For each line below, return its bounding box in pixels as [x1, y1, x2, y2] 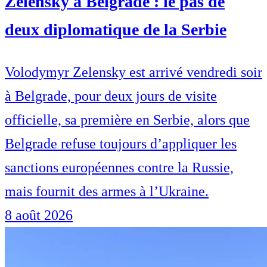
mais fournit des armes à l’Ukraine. [5, 184, 209, 200]
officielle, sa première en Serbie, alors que [5, 112, 250, 128]
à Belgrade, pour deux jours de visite [5, 88, 217, 104]
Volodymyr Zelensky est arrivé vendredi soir [5, 64, 262, 80]
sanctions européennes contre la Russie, [5, 160, 234, 176]
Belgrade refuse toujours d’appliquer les [5, 136, 237, 152]
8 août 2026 [5, 207, 73, 223]
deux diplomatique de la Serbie [5, 20, 226, 39]
